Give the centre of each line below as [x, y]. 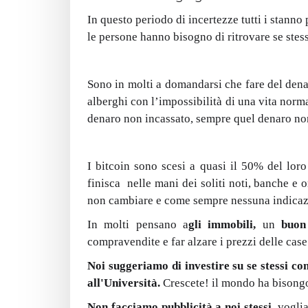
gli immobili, [222, 224]
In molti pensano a [138, 224]
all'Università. [124, 283]
